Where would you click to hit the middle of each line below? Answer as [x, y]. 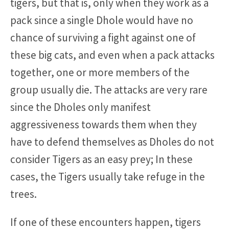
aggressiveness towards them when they [104, 124]
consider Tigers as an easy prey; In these [101, 159]
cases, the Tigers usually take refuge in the [108, 176]
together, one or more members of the [100, 72]
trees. [24, 194]
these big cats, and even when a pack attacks [112, 55]
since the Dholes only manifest [81, 107]
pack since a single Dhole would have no [102, 20]
